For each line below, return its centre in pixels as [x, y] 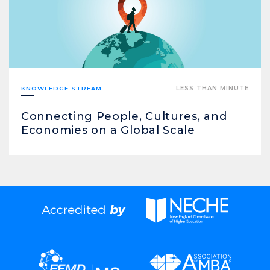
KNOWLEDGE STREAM [61, 88]
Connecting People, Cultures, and [124, 116]
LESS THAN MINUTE [212, 88]
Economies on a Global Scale [108, 130]
